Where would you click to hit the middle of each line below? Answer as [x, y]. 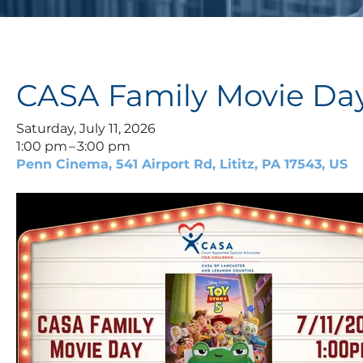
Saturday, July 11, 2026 [86, 129]
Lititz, [241, 164]
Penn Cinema [62, 164]
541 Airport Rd [164, 164]
